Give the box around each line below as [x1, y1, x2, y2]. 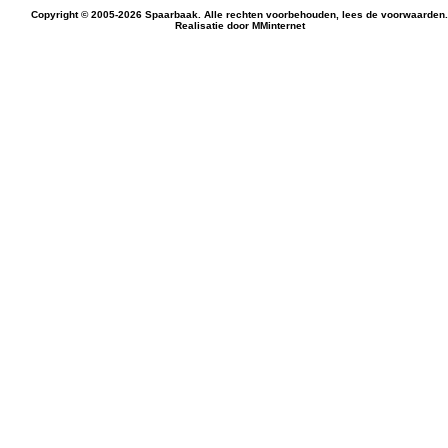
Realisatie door [174, 20, 252, 31]
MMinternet [251, 20, 305, 31]
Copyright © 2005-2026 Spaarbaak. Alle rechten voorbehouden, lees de [31, 9, 381, 20]
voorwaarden [381, 9, 445, 20]
